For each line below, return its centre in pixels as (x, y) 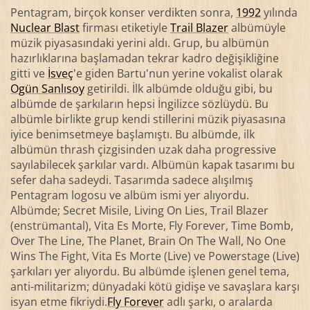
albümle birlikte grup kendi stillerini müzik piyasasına (148, 119)
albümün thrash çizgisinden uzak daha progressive (143, 149)
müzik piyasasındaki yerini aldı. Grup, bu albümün (139, 43)
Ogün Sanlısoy (47, 88)
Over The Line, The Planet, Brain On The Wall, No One (148, 240)
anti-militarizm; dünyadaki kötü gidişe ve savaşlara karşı (155, 286)
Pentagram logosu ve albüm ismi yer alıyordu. (129, 195)
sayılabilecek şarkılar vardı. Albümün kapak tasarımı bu (152, 164)
